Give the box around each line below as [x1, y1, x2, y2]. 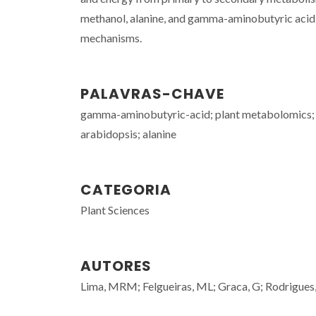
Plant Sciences [80, 203, 150, 217]
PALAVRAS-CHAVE [80, 84, 224, 104]
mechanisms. [80, 31, 142, 44]
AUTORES [80, 256, 152, 276]
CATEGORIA [80, 180, 171, 200]
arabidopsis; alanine [80, 127, 176, 140]
